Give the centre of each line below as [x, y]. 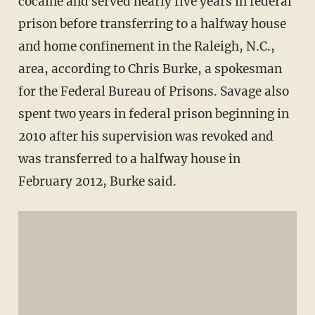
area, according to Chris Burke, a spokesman [150, 69]
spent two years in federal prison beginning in [153, 114]
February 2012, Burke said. [97, 182]
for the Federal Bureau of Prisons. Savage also [153, 92]
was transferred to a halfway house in [129, 159]
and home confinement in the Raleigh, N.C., [146, 47]
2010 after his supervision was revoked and [146, 137]
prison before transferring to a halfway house [152, 24]
